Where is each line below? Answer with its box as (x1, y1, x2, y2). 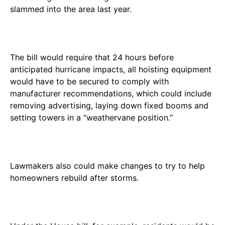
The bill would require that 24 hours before (10, 52, 174, 62)
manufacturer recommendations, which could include (10, 88, 211, 98)
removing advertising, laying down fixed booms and (10, 100, 208, 110)
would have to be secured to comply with (10, 76, 169, 86)
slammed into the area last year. (10, 4, 132, 14)
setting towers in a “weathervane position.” (10, 112, 173, 123)
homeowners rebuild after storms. (10, 172, 139, 183)
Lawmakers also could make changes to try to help (10, 160, 205, 171)
